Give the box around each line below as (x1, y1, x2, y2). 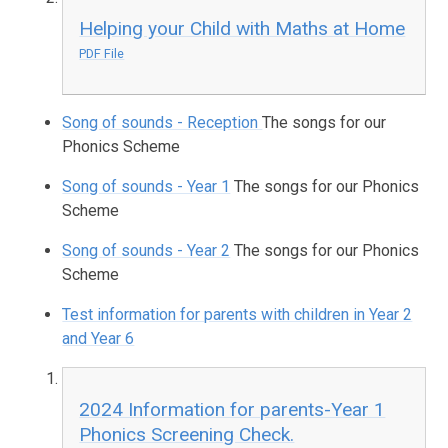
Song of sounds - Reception (62, 113, 263, 133)
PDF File (79, 45, 125, 61)
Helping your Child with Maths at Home (79, 16, 406, 40)
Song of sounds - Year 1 (62, 177, 231, 197)
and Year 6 (62, 329, 135, 349)
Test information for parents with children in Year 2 (62, 305, 413, 325)
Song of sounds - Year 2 (62, 241, 231, 261)
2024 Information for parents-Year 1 (79, 398, 386, 422)
